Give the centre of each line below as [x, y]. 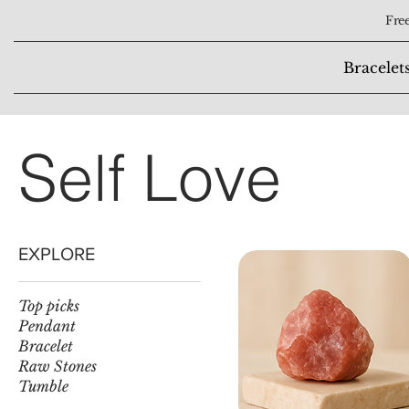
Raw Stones [58, 367]
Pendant [47, 326]
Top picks [49, 306]
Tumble [43, 387]
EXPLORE [57, 254]
